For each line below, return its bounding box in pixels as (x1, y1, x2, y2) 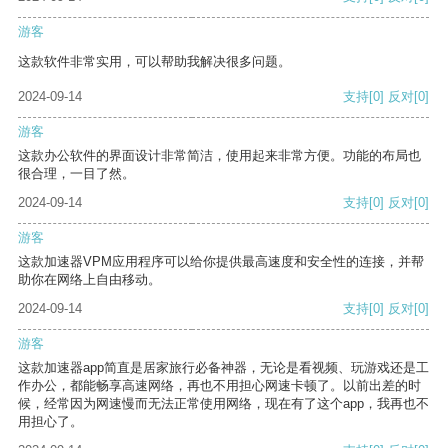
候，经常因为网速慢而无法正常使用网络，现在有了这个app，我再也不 (18, 396, 429, 412)
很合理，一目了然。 (18, 166, 135, 182)
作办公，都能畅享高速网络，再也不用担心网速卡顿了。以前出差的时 (18, 378, 421, 394)
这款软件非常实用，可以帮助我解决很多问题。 (18, 54, 291, 70)
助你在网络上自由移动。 (18, 272, 161, 288)
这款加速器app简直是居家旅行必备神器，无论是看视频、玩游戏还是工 (18, 360, 429, 376)
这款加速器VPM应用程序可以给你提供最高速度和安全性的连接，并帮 (18, 254, 424, 270)
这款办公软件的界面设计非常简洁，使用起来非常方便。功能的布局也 (18, 148, 421, 164)
